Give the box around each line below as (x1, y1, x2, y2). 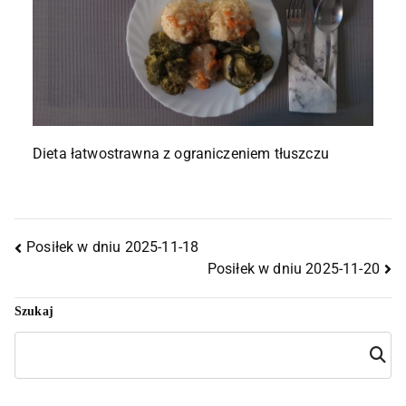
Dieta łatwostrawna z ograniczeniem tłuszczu (33, 145, 329, 162)
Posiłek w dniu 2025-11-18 (26, 238, 199, 256)
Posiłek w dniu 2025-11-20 (207, 259, 380, 277)
